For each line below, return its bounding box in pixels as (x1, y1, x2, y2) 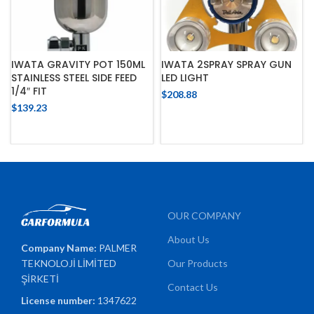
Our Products (168, 257, 228, 269)
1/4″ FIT (11, 83, 47, 98)
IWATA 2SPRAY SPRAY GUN (161, 57, 292, 71)
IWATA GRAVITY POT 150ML (11, 57, 145, 71)
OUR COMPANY (168, 209, 241, 221)
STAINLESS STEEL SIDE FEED (11, 70, 137, 85)
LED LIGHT (161, 70, 209, 85)
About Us (168, 233, 210, 245)
